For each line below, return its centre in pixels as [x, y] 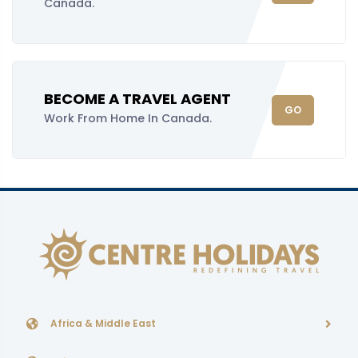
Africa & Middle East [103, 323]
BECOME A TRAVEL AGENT [137, 99]
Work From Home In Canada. [128, 118]
